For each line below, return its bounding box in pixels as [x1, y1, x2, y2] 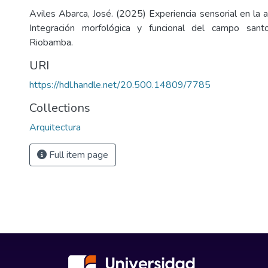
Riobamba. [29, 36, 73, 49]
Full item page [47, 148, 108, 162]
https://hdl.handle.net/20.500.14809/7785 [29, 78, 211, 92]
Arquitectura [29, 121, 81, 134]
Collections [29, 100, 90, 116]
